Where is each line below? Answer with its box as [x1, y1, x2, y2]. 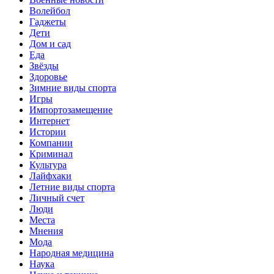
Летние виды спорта [29, 181, 115, 192]
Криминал [29, 148, 73, 159]
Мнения [29, 225, 63, 236]
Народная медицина [29, 247, 114, 258]
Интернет [29, 115, 70, 126]
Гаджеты [29, 16, 66, 27]
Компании [29, 137, 73, 148]
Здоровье [29, 71, 67, 82]
